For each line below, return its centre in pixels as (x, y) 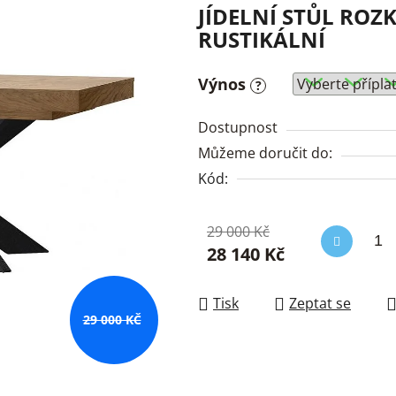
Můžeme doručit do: (265, 153)
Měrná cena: (247, 277)
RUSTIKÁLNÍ (262, 40)
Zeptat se (320, 304)
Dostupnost (238, 128)
